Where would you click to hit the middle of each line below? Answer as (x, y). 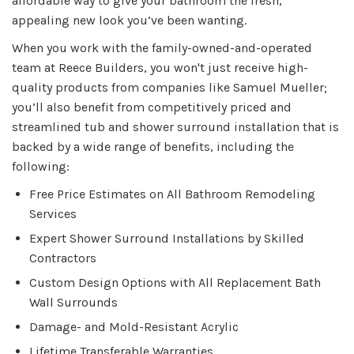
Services (53, 214)
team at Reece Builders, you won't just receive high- (160, 68)
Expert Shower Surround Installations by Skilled (167, 239)
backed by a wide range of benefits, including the (153, 147)
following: (41, 167)
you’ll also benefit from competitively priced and (152, 107)
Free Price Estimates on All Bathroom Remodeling (172, 194)
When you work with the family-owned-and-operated (162, 48)
